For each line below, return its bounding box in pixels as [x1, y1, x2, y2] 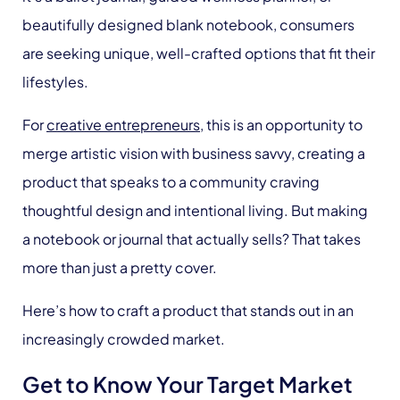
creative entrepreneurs [46, 115, 200, 134]
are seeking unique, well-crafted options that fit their [22, 44, 375, 62]
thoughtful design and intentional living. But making [22, 201, 368, 220]
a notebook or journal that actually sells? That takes [22, 229, 361, 248]
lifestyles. [22, 72, 88, 91]
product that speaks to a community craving [22, 172, 320, 191]
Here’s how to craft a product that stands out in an [22, 301, 354, 320]
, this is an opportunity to [200, 115, 362, 134]
